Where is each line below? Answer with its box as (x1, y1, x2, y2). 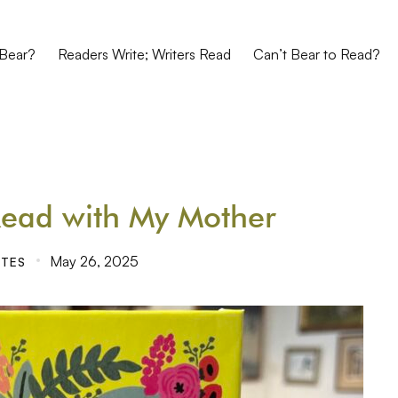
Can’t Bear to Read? (252, 45, 380, 63)
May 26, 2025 (50, 252, 139, 270)
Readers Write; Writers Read (57, 45, 231, 63)
